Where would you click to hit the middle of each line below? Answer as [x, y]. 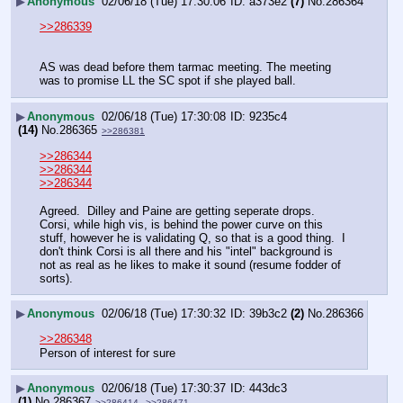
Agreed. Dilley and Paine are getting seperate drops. [177, 210]
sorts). [56, 278]
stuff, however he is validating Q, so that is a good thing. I [193, 237]
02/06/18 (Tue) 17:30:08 [164, 116]
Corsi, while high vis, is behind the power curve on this [181, 224]
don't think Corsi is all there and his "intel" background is [186, 251]
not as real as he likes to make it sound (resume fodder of [190, 264]
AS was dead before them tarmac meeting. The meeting [185, 67]
